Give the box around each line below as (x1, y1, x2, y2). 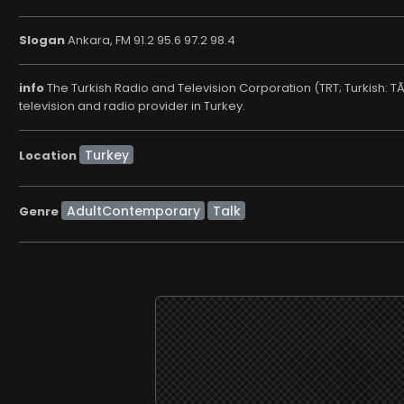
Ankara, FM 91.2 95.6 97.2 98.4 (65, 32, 235, 50)
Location (19, 146, 77, 164)
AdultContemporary (66, 201, 200, 220)
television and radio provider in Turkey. (19, 97, 245, 115)
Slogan (19, 32, 65, 50)
